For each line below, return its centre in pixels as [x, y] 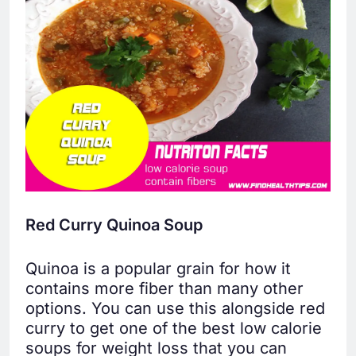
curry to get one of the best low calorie [174, 328]
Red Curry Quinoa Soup [114, 224]
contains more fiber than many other [164, 288]
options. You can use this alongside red [175, 308]
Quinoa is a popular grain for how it [158, 268]
